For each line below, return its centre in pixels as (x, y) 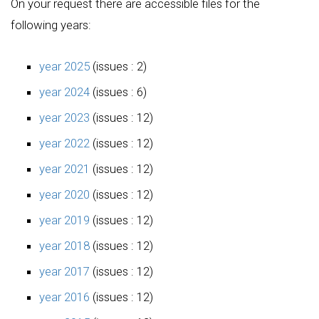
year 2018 (64, 245)
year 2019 (64, 220)
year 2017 (64, 271)
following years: (51, 25)
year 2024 (64, 91)
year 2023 (64, 117)
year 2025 (64, 66)
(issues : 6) (118, 91)
